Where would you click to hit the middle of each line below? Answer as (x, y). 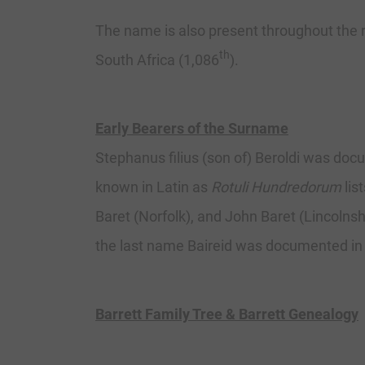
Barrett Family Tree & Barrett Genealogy (227, 314)
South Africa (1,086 (157, 60)
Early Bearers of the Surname (192, 129)
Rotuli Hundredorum (276, 187)
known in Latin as (153, 187)
